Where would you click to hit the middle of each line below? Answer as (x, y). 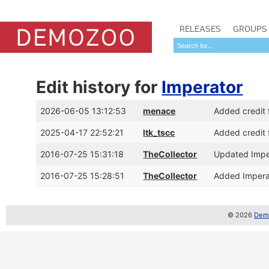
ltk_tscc (159, 132)
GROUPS (250, 29)
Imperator (202, 87)
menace (159, 111)
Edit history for (99, 87)
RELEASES (200, 29)
